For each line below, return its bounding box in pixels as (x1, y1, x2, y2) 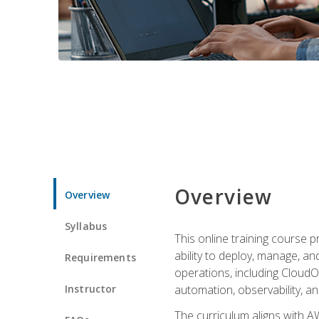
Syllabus (65, 219, 108, 233)
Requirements (65, 250, 136, 264)
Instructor (65, 281, 117, 296)
